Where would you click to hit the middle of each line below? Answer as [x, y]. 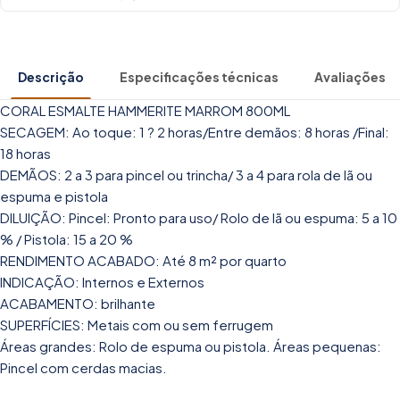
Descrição [51, 76]
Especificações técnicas [199, 76]
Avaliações [350, 76]
